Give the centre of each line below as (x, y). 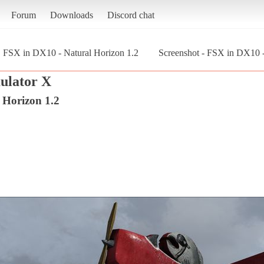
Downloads (71, 15)
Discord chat (131, 15)
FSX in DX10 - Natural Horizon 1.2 (71, 52)
